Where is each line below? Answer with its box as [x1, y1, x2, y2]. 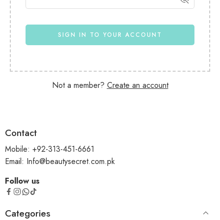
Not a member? [52, 80, 107, 91]
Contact [5, 126, 37, 139]
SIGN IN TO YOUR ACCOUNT [58, 30, 162, 39]
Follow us [5, 175, 40, 187]
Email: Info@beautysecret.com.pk [5, 156, 115, 167]
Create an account [107, 80, 168, 91]
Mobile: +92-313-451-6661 [5, 143, 94, 155]
